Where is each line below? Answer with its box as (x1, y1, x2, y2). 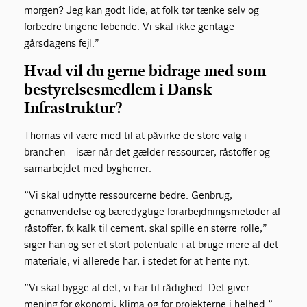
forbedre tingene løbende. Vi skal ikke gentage (24, 19, 235, 33)
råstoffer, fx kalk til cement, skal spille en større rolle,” (24, 221, 268, 234)
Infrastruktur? (24, 98, 123, 117)
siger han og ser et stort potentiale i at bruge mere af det (24, 237, 279, 251)
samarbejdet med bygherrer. (24, 161, 152, 175)
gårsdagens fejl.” (24, 36, 100, 49)
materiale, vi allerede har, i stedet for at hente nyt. (24, 254, 251, 267)
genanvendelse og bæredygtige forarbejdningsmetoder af (24, 204, 281, 218)
